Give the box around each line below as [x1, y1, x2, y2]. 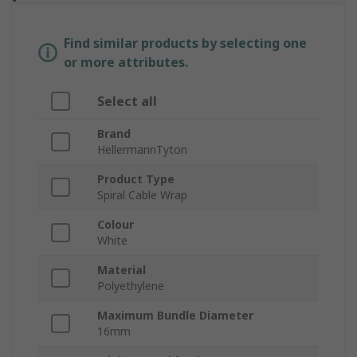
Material [97, 262, 146, 278]
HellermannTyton [97, 142, 187, 158]
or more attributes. [64, 53, 188, 72]
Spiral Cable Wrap [97, 187, 187, 203]
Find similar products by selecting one [64, 34, 307, 53]
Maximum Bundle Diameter [97, 308, 253, 324]
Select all [97, 92, 157, 111]
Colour [97, 217, 134, 233]
